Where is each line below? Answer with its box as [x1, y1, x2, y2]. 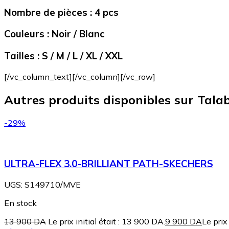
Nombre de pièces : [4, 6, 92, 18]
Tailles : [4, 50, 39, 62]
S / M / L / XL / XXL [39, 50, 123, 62]
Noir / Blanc [49, 28, 105, 40]
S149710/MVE [25, 179, 81, 190]
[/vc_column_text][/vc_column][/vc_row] [4, 71, 155, 82]
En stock [4, 197, 37, 208]
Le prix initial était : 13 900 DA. [48, 216, 165, 226]
